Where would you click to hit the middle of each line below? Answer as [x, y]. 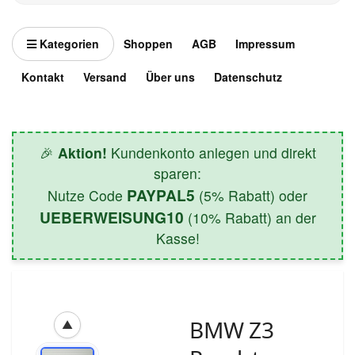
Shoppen [148, 43]
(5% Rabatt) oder [251, 195]
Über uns [170, 76]
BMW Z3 [232, 329]
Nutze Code [87, 195]
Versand [105, 76]
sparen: [177, 173]
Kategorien [68, 43]
